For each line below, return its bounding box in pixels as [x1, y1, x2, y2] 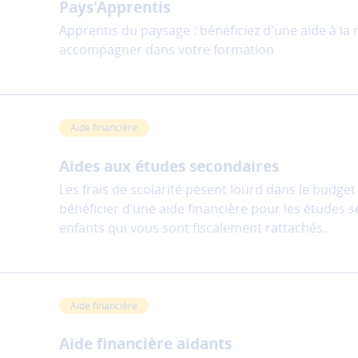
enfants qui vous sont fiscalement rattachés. [59, 218, 329, 237]
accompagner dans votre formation [59, 41, 274, 59]
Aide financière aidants [59, 333, 232, 355]
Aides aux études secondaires [59, 155, 279, 177]
